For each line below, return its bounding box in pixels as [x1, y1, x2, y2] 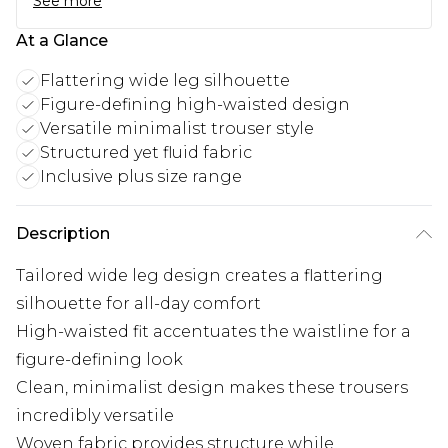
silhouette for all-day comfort [16, 294, 261, 314]
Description [16, 224, 110, 244]
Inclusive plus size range [40, 167, 242, 187]
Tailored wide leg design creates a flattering [16, 266, 383, 286]
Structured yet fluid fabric [40, 143, 252, 163]
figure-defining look [16, 350, 183, 370]
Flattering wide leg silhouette [40, 71, 290, 91]
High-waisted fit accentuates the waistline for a [16, 322, 411, 342]
